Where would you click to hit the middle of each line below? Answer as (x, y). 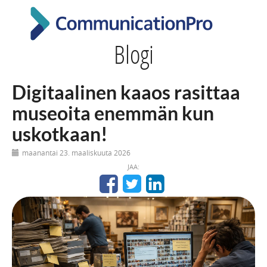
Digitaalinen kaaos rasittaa (126, 92)
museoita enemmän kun (113, 113)
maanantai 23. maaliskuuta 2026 (76, 153)
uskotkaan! (60, 134)
